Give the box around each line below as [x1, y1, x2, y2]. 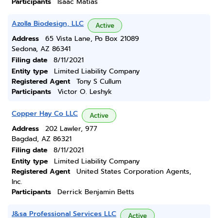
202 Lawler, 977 [45, 124, 97, 134]
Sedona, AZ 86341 [12, 44, 71, 54]
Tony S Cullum [76, 76, 121, 87]
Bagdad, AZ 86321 [12, 134, 72, 144]
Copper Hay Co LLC [12, 109, 78, 119]
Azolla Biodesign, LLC [12, 18, 84, 29]
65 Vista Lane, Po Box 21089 [45, 34, 139, 44]
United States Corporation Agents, [76, 166, 191, 177]
